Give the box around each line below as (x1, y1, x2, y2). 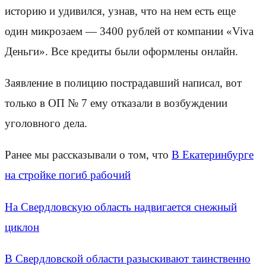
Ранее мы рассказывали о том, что (5, 148, 172, 161)
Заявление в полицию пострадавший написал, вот (5, 77, 242, 90)
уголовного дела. (5, 117, 87, 130)
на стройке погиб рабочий (5, 169, 131, 182)
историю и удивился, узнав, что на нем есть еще (5, 4, 236, 17)
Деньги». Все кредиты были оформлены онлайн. (5, 45, 238, 58)
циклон (5, 220, 39, 233)
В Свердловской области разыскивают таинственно (5, 252, 251, 265)
